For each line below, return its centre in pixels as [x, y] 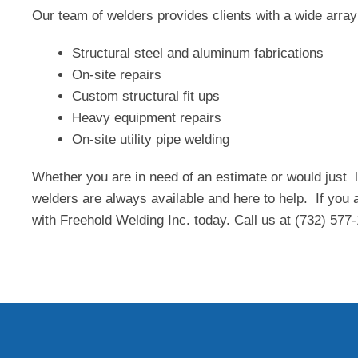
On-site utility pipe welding [151, 139]
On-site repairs [117, 75]
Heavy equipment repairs [147, 118]
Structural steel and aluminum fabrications [198, 53]
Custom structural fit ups [146, 96]
